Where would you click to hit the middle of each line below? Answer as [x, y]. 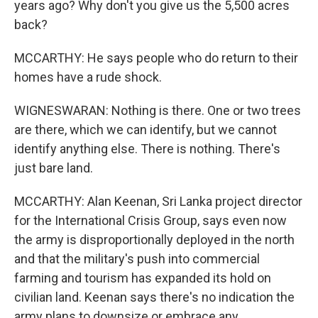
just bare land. [54, 168]
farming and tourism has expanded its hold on [143, 278]
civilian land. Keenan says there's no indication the [154, 297]
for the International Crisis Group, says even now [150, 220]
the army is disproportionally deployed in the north [154, 240]
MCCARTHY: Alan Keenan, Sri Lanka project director [158, 201]
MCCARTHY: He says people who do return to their [156, 58]
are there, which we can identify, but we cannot [146, 130]
